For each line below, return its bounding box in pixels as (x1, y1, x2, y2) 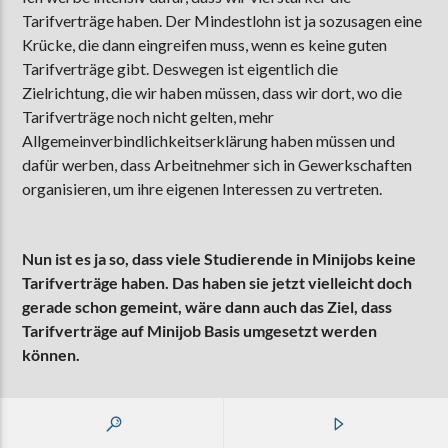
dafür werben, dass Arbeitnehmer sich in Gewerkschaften (22, 154, 413, 174)
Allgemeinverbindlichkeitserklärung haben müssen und (22, 130, 396, 150)
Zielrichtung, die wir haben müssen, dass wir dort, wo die (22, 82, 403, 102)
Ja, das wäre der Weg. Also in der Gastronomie (22, 415, 338, 435)
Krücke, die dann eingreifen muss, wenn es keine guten (22, 34, 388, 54)
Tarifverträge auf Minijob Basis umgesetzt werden (22, 321, 378, 341)
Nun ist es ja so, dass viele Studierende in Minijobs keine (22, 249, 417, 269)
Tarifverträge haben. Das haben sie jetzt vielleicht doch (22, 273, 413, 293)
